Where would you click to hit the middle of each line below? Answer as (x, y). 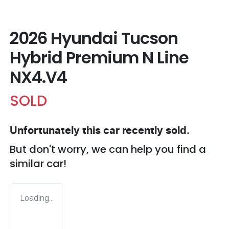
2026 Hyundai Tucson (94, 38)
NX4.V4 (38, 77)
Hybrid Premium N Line (99, 57)
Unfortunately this (56, 131)
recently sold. (155, 131)
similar (28, 163)
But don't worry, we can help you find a (108, 149)
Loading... (37, 198)
